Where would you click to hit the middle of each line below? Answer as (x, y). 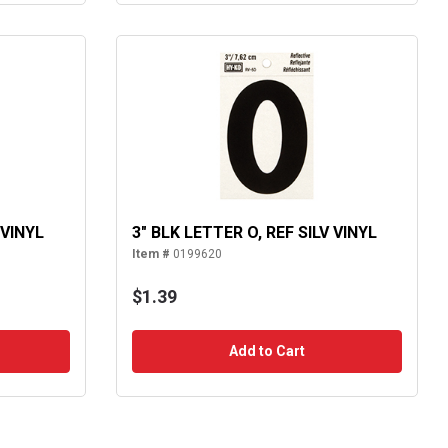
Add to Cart (266, 351)
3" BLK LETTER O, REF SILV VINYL (254, 233)
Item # (150, 254)
